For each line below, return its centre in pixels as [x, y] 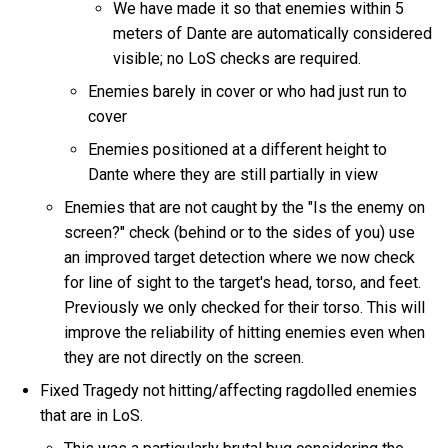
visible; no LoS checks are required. [238, 59]
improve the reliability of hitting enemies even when [245, 333]
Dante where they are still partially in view [235, 175]
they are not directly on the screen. [184, 358]
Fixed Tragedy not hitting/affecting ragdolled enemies [229, 391]
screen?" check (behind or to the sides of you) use [240, 233]
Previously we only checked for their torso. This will [245, 308]
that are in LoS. [92, 416]
